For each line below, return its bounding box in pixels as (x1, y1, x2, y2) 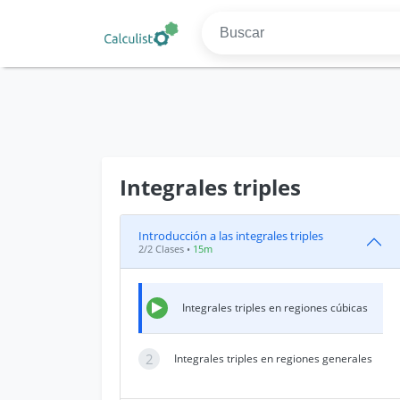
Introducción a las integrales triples (138, 228, 323, 244)
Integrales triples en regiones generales (174, 351, 372, 366)
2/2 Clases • (138, 242, 193, 255)
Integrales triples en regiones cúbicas (182, 300, 368, 315)
